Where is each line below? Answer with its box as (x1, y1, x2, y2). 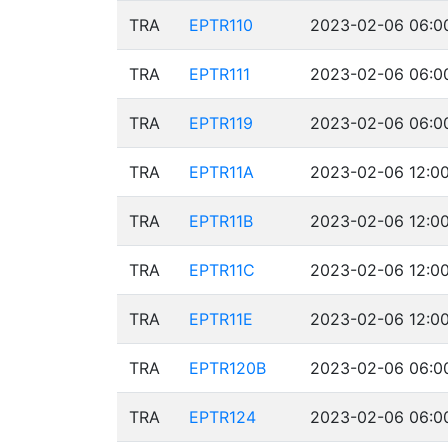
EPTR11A (189, 162, 254, 182)
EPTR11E (189, 309, 253, 329)
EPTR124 (189, 407, 256, 427)
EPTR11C (189, 260, 255, 280)
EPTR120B (189, 358, 266, 378)
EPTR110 (189, 15, 253, 35)
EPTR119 (189, 113, 253, 133)
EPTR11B (189, 211, 253, 231)
